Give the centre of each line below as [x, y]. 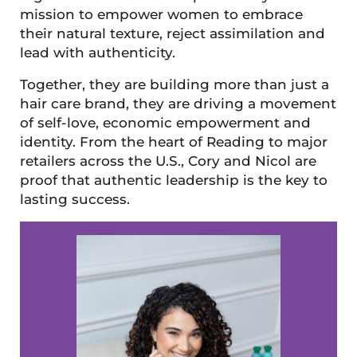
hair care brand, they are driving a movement [178, 104]
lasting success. [75, 200]
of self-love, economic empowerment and [165, 123]
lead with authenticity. [97, 53]
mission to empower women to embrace [161, 15]
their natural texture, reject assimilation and [172, 34]
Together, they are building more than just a [174, 85]
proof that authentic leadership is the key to [173, 180]
